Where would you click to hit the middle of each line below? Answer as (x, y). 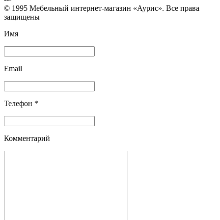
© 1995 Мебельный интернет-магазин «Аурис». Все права (102, 8)
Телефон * (21, 104)
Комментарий (27, 138)
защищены (22, 17)
